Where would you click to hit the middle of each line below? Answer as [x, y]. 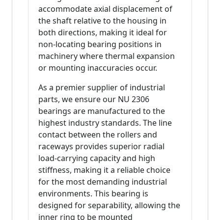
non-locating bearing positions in [100, 44]
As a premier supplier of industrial [102, 88]
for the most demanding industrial [103, 182]
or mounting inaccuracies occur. [98, 68]
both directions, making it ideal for [103, 33]
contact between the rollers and [98, 135]
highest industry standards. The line [105, 123]
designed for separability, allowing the [109, 206]
